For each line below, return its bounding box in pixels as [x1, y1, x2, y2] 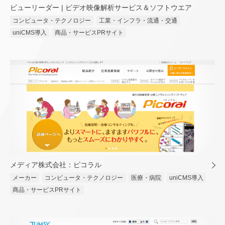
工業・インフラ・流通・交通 [99, 17, 177, 25]
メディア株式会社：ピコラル [10, 161, 101, 169]
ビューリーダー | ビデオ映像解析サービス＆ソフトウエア [10, 4, 192, 12]
